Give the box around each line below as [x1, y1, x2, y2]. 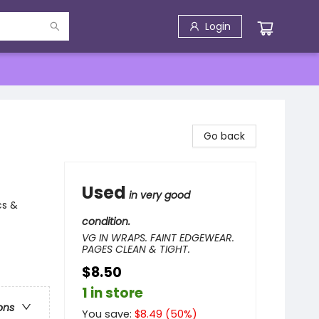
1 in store [82, 283, 143, 303]
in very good [129, 188, 190, 202]
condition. [82, 214, 130, 229]
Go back [204, 129, 245, 143]
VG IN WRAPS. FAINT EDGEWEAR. [82, 231, 234, 245]
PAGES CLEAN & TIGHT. [82, 242, 190, 256]
